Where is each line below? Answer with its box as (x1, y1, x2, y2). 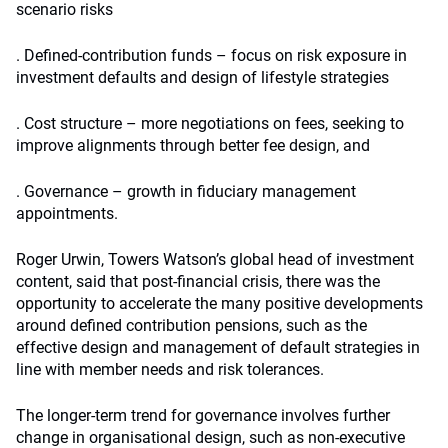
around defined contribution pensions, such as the (16, 316, 367, 335)
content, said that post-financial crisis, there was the (16, 272, 380, 291)
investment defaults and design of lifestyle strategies (16, 68, 389, 87)
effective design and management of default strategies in (16, 338, 420, 357)
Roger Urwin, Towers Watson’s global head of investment (16, 250, 414, 269)
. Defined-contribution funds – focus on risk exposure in (16, 46, 407, 65)
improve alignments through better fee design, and (16, 136, 370, 155)
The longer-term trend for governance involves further (16, 406, 390, 425)
